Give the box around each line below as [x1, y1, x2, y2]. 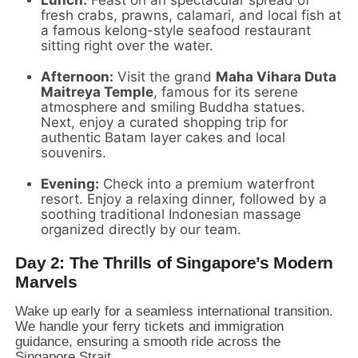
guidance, [15, 334, 74, 350]
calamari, [173, 7, 236, 24]
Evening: [41, 176, 100, 193]
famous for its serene [157, 84, 299, 101]
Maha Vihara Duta [216, 69, 337, 86]
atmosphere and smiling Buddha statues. [41, 99, 306, 116]
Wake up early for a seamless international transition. [15, 304, 334, 320]
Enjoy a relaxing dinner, [83, 191, 237, 208]
